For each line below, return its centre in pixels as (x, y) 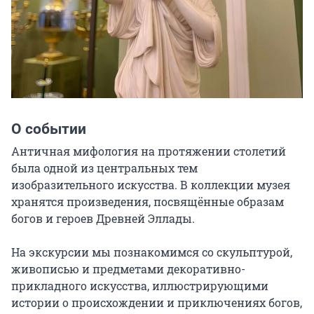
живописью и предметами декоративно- (128, 269)
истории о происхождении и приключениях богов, (157, 302)
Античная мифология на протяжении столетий (149, 151)
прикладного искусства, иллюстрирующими (140, 286)
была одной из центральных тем (104, 168)
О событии (49, 129)
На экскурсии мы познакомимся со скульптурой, (152, 252)
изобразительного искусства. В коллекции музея (151, 185)
